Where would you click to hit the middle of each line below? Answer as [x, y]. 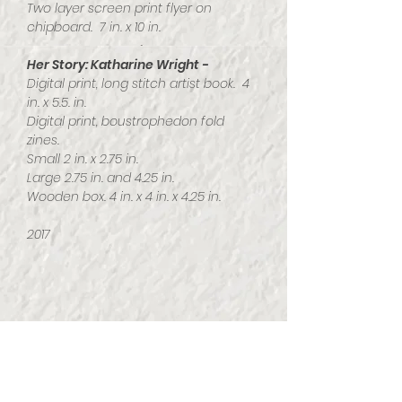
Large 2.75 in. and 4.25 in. [100, 177]
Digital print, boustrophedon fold [126, 121]
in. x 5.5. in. [57, 102]
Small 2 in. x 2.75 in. [84, 158]
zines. [45, 140]
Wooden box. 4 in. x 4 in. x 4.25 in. [124, 196]
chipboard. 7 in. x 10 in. [94, 26]
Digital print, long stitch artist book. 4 [138, 83]
